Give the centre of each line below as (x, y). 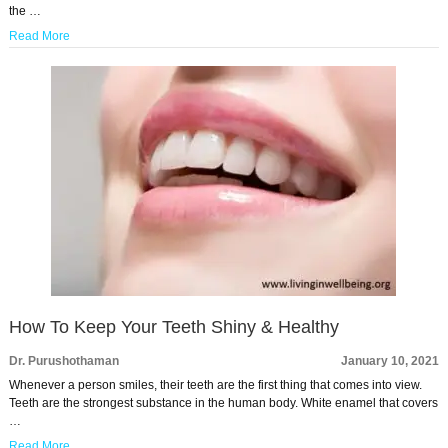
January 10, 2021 (390, 361)
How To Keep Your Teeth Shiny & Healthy (173, 327)
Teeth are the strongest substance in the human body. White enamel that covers (223, 403)
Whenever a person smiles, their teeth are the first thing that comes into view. (215, 385)
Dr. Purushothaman (63, 361)
